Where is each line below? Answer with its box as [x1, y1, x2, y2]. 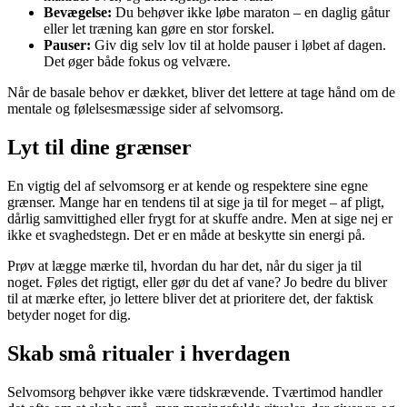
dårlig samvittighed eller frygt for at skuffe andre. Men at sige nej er [7, 211, 392, 227]
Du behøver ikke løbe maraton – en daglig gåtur [112, 5, 390, 21]
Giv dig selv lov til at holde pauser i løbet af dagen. [91, 37, 386, 54]
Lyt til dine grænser [7, 135, 192, 160]
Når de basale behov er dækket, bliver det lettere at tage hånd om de [7, 84, 395, 101]
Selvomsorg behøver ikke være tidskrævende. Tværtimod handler [7, 383, 382, 400]
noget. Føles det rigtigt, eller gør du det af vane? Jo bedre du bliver [7, 274, 387, 291]
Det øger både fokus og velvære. [44, 54, 231, 70]
